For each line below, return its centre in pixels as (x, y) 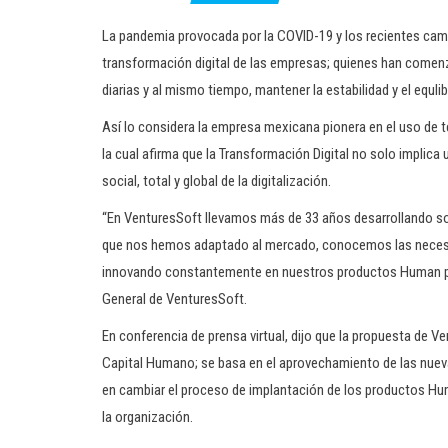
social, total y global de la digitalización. (216, 181)
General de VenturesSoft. (174, 299)
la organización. (147, 417)
